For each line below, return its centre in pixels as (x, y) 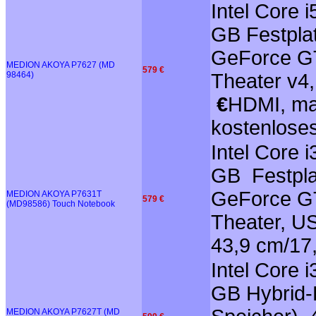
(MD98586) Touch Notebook (61, 203)
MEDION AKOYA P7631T (54, 194)
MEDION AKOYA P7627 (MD (61, 65)
